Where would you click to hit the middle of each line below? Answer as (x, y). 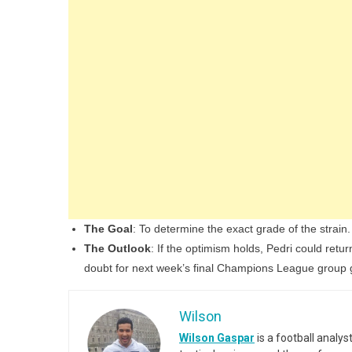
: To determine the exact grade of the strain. (242, 229)
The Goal (108, 229)
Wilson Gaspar (217, 338)
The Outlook (117, 248)
